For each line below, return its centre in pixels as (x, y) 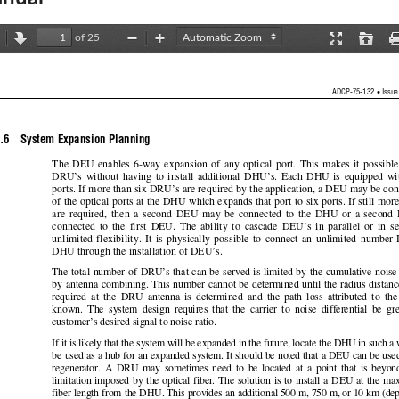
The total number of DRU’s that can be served (151, 273)
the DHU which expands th (204, 202)
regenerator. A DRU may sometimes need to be (156, 368)
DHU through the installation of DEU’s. (140, 252)
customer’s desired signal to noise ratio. (137, 323)
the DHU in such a (358, 343)
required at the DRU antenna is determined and (159, 298)
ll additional (216, 177)
